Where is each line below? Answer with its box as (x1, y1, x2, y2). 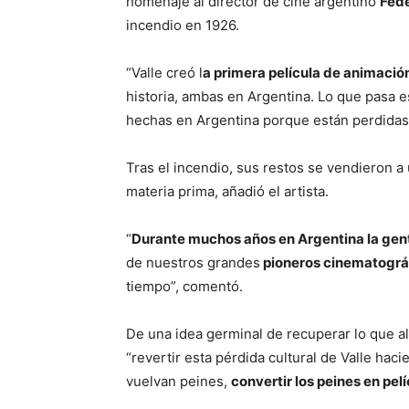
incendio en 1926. (126, 16, 239, 34)
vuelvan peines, (126, 372, 231, 390)
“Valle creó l (126, 64, 203, 81)
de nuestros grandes (126, 254, 260, 271)
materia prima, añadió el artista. (126, 183, 329, 200)
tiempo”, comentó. (126, 278, 243, 295)
